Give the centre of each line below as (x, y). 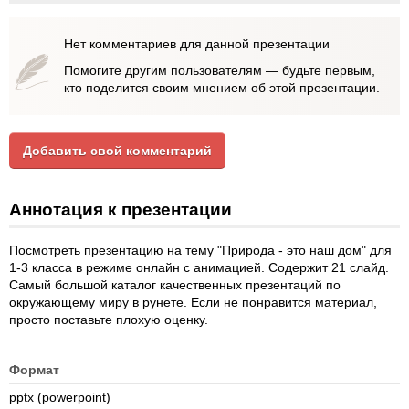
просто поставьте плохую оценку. (109, 320)
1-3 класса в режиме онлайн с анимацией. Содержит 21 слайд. (199, 267)
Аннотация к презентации (121, 210)
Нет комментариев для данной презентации (197, 44)
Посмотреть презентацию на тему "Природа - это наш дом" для (200, 250)
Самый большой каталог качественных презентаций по (175, 285)
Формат (34, 370)
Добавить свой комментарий (117, 151)
